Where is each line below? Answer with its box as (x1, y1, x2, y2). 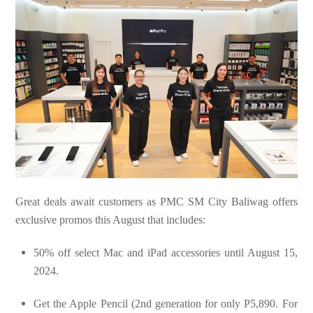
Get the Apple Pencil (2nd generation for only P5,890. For (34, 297, 298, 310)
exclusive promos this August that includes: (15, 214, 206, 226)
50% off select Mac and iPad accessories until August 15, (34, 246, 298, 259)
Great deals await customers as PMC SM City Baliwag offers (15, 196, 298, 208)
